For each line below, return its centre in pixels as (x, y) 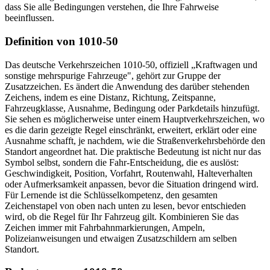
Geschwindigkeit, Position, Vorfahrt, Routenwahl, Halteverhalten (129, 173)
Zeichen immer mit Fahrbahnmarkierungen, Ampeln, (105, 227)
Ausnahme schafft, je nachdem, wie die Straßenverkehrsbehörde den (135, 140)
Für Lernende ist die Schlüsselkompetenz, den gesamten (111, 195)
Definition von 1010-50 (61, 41)
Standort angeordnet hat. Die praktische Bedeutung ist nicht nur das (133, 151)
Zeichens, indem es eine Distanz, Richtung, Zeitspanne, (110, 97)
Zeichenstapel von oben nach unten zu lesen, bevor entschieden (125, 206)
